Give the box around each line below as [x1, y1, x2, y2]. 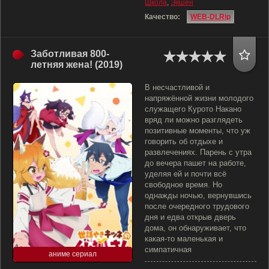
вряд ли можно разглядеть [145, 115, 243, 124]
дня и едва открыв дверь [145, 213, 236, 222]
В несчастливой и [145, 83, 210, 92]
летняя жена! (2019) [31, 59, 122, 70]
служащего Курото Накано [145, 104, 241, 113]
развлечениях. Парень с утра [145, 148, 252, 157]
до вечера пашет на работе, [145, 159, 246, 168]
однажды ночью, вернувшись [145, 191, 252, 200]
